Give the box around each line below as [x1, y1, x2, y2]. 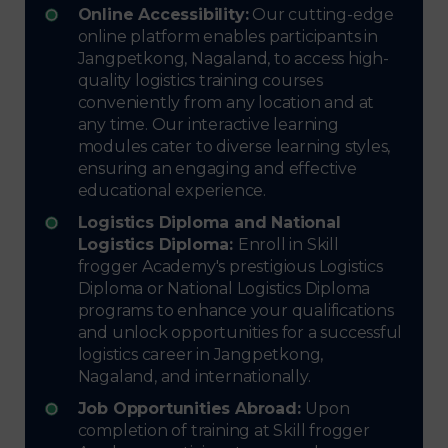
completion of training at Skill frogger [77, 420, 370, 440]
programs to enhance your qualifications [77, 300, 394, 320]
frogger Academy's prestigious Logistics [77, 256, 383, 276]
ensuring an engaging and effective [77, 158, 357, 178]
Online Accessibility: [77, 4, 249, 24]
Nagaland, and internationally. [77, 366, 311, 386]
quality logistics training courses [77, 70, 323, 90]
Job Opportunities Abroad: [77, 398, 306, 418]
